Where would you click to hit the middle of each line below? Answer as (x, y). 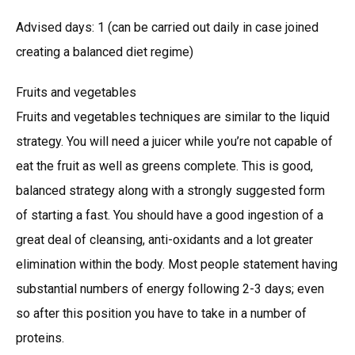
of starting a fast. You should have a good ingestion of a (170, 215)
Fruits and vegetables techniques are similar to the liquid (173, 116)
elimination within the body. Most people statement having (177, 264)
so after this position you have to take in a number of (161, 313)
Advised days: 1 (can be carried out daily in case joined (167, 27)
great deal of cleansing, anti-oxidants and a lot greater (164, 239)
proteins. (40, 338)
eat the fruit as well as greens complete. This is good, (164, 166)
